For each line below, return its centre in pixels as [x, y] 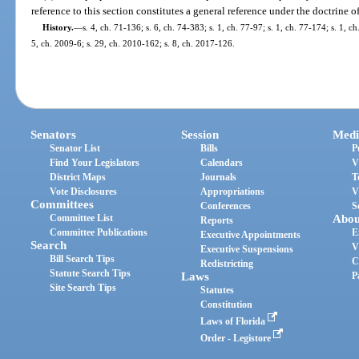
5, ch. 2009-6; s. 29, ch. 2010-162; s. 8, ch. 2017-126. [133, 44]
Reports [217, 220]
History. [58, 28]
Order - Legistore [237, 338]
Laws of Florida [234, 321]
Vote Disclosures [84, 191]
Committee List [82, 218]
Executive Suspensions [247, 249]
